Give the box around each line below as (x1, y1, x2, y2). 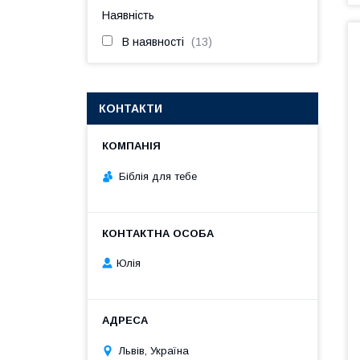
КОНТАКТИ (99, 102, 162, 115)
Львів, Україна (119, 344, 189, 357)
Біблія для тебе (119, 170, 197, 182)
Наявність (102, 9, 154, 22)
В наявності (122, 35, 184, 48)
